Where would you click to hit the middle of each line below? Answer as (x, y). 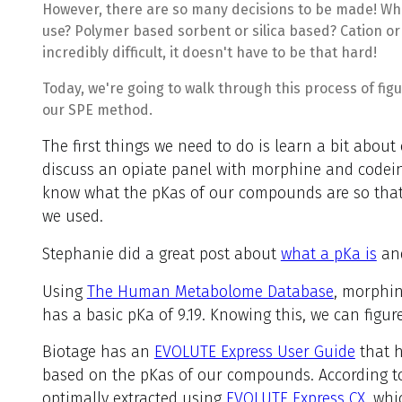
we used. (72, 217)
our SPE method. (97, 109)
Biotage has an (98, 352)
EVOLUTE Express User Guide (254, 352)
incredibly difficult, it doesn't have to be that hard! (209, 53)
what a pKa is (328, 253)
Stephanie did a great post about (161, 253)
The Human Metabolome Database (210, 291)
